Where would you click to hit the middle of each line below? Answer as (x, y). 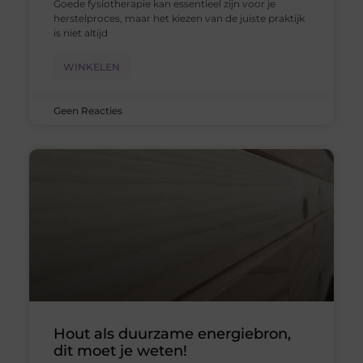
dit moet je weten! (120, 351)
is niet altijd (80, 33)
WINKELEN (91, 67)
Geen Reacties (88, 111)
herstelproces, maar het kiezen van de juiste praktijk (179, 19)
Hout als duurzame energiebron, (172, 334)
